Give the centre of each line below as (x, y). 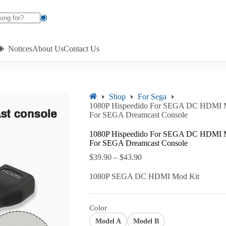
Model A (108, 221)
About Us (48, 48)
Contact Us (81, 48)
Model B (146, 221)
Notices (20, 48)
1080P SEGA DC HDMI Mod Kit (144, 177)
